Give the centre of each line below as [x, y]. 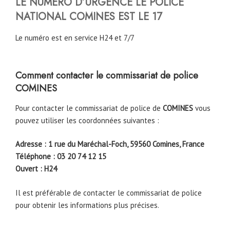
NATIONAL [42, 16]
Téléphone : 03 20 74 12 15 [61, 157]
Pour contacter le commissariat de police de [89, 108]
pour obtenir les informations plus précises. [87, 205]
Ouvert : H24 [36, 169]
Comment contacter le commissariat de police [107, 76]
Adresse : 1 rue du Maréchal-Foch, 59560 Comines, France [110, 144]
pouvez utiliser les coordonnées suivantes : [87, 120]
